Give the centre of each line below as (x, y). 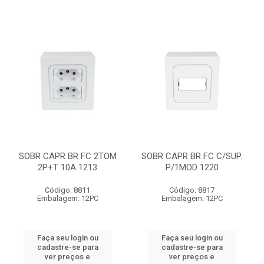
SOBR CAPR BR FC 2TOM (67, 156)
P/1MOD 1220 (192, 167)
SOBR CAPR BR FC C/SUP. (192, 156)
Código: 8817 (192, 190)
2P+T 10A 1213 (67, 167)
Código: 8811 (67, 190)
